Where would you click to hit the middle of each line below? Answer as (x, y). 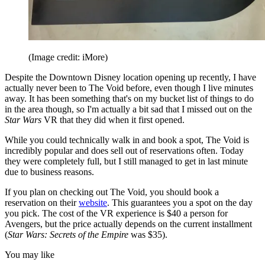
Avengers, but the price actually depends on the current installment (128, 224)
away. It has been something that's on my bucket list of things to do (129, 99)
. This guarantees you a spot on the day (180, 203)
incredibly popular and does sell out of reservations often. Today (124, 151)
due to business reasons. (49, 172)
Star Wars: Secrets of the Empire (68, 235)
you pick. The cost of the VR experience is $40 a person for (116, 214)
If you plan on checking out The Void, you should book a (112, 192)
